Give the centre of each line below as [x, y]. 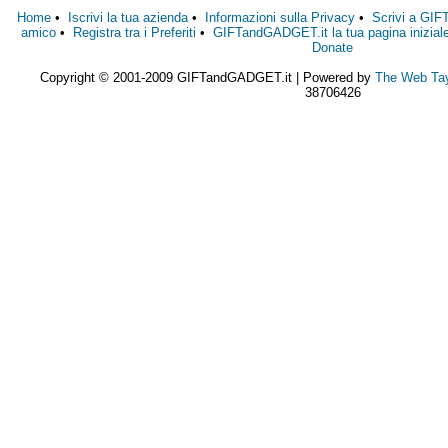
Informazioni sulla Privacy [279, 17]
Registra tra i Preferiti [135, 32]
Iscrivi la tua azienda [127, 17]
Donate [333, 47]
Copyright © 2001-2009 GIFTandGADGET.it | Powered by [207, 77]
